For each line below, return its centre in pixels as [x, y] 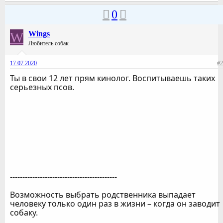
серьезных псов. [42, 87]
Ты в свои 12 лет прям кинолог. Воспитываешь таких [112, 78]
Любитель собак [49, 44]
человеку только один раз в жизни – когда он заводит [115, 204]
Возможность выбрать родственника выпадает [103, 195]
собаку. [24, 213]
